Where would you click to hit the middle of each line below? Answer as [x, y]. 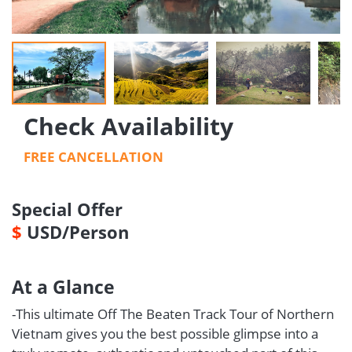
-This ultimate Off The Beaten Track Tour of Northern [173, 314]
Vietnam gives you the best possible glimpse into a [165, 334]
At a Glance [63, 287]
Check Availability [128, 126]
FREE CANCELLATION [93, 157]
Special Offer [67, 209]
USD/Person [75, 232]
